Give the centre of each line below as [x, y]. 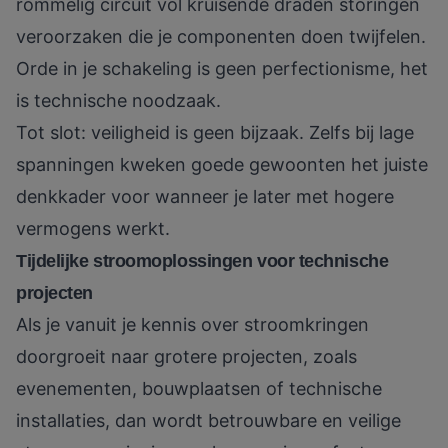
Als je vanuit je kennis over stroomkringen [192, 325]
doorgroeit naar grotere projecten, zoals [186, 357]
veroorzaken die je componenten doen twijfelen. [221, 37]
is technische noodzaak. [118, 101]
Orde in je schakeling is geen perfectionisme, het [222, 69]
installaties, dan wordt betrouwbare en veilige [208, 421]
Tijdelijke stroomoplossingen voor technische [202, 261]
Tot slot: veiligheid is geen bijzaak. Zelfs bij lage [215, 133]
